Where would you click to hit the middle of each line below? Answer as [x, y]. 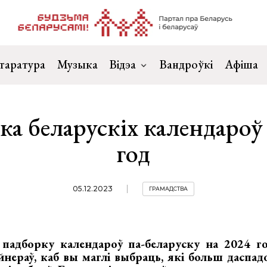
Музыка [77, 64]
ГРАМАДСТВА [168, 189]
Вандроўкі [186, 64]
